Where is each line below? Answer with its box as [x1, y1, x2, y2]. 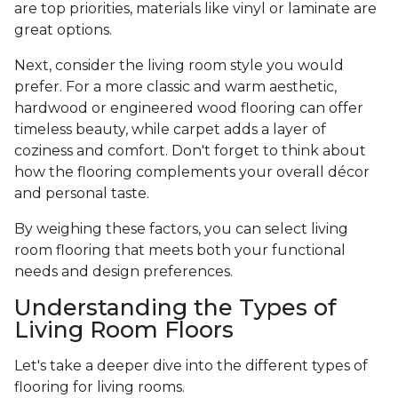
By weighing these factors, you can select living [14, 220, 348, 238]
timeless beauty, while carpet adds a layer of [14, 121, 326, 139]
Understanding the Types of [14, 294, 337, 322]
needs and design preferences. [14, 263, 233, 281]
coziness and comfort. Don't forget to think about [14, 142, 366, 160]
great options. [14, 21, 115, 39]
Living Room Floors [14, 316, 234, 344]
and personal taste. [14, 185, 153, 203]
